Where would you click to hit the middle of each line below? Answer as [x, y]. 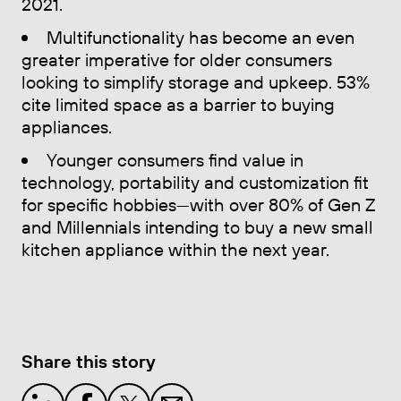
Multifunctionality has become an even [200, 37]
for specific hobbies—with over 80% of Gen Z [199, 204]
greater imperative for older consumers [177, 59]
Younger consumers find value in [175, 159]
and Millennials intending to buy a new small [197, 226]
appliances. [67, 126]
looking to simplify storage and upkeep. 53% [196, 81]
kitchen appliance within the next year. [175, 249]
